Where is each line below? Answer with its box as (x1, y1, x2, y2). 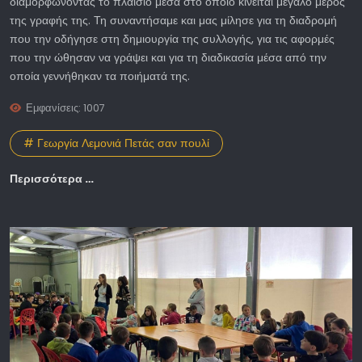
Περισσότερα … (10, 170, 94, 187)
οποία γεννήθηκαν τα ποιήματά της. (10, 68, 190, 85)
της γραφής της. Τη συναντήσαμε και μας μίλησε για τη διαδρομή (10, 12, 337, 29)
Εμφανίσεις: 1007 (26, 101, 106, 116)
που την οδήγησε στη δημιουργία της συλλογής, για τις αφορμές (10, 31, 335, 48)
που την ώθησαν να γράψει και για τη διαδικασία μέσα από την (10, 49, 326, 66)
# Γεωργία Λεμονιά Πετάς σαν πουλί (23, 134, 209, 151)
